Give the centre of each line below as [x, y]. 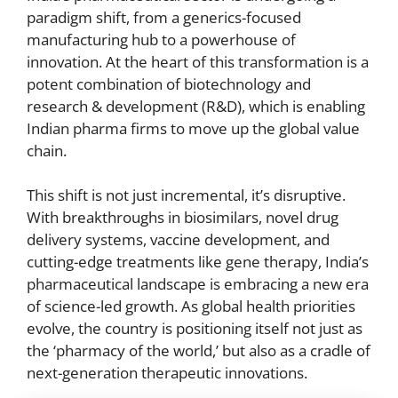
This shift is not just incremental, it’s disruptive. [186, 195]
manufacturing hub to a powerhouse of [161, 39]
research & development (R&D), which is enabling [196, 106]
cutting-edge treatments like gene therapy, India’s [198, 262]
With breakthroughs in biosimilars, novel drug [183, 217]
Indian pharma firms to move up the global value [193, 128]
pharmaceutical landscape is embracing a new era [198, 284]
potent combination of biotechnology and [169, 84]
